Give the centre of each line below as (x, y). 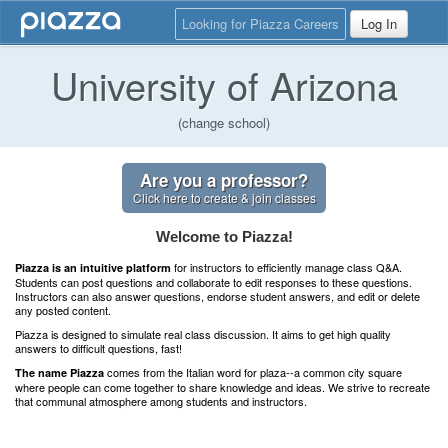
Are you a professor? (224, 180)
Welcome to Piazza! (224, 236)
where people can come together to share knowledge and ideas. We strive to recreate (222, 387)
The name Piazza (59, 372)
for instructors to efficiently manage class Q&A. (286, 267)
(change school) (224, 122)
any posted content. (63, 310)
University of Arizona (224, 84)
